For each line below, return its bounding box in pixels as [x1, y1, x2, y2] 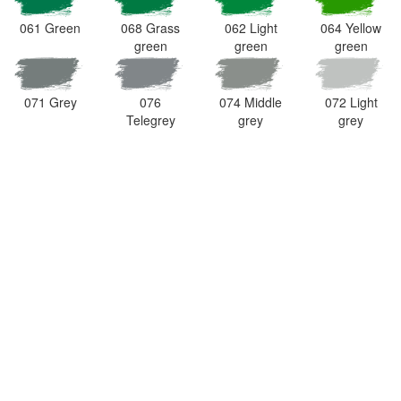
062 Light [224, 19, 277, 38]
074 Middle [219, 92, 282, 111]
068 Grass [121, 19, 180, 38]
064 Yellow [320, 19, 381, 38]
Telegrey [125, 110, 175, 129]
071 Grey [23, 92, 77, 111]
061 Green [20, 19, 81, 38]
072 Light [324, 92, 378, 111]
